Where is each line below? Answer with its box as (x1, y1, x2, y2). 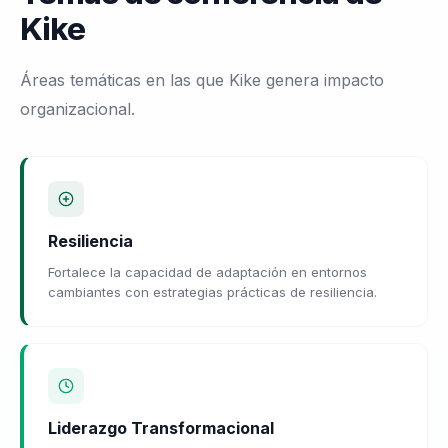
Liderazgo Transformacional (48, 417, 274, 438)
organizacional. (20, 98, 135, 119)
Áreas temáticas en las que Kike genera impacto (20, 69, 384, 90)
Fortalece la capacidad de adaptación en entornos (48, 263, 367, 280)
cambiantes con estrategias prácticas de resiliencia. (48, 283, 377, 300)
